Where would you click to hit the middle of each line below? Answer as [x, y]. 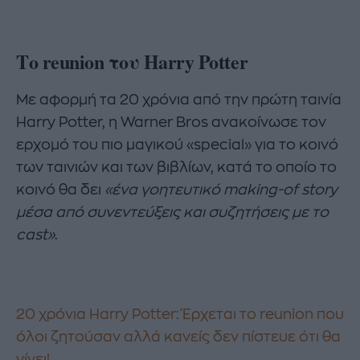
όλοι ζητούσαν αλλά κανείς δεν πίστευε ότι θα [178, 336]
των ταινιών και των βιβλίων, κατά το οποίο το [176, 168]
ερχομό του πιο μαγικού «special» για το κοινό [177, 145]
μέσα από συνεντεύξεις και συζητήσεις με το [172, 213]
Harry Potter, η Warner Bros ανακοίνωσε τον [171, 123]
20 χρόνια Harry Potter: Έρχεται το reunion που [180, 314]
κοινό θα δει [60, 190]
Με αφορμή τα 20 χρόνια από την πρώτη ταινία [179, 100]
